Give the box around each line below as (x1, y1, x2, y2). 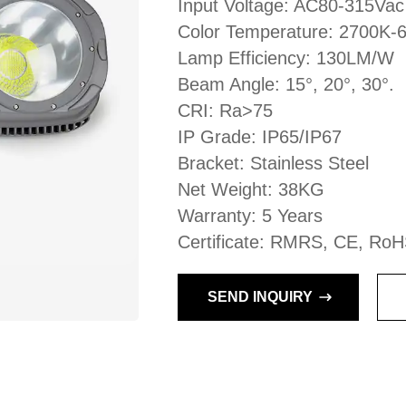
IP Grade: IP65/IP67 (177, 127, 342, 147)
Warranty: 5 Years (177, 206, 323, 226)
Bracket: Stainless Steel (177, 153, 369, 173)
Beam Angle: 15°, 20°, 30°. (177, 74, 394, 94)
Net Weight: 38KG (177, 179, 324, 199)
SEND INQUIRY (207, 289, 313, 304)
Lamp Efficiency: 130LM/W (177, 48, 394, 68)
